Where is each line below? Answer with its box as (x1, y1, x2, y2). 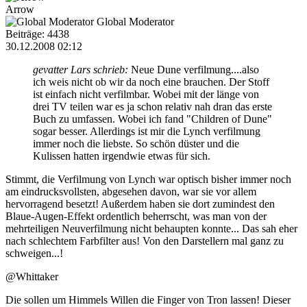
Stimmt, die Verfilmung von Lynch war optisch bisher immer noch (5, 173, 291, 185)
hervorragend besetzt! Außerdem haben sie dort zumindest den (5, 197, 275, 210)
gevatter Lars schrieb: (33, 63, 128, 75)
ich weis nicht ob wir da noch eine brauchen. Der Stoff (33, 75, 269, 88)
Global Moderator (97, 15, 174, 27)
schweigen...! (5, 247, 63, 259)
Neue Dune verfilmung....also (128, 63, 259, 75)
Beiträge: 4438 (5, 27, 69, 40)
